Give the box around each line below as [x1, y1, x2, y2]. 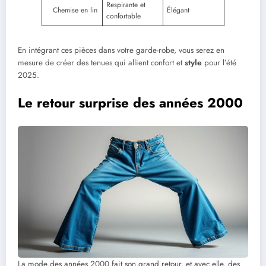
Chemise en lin [53, 5, 97, 16]
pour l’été [202, 57, 236, 69]
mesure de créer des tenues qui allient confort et [18, 57, 185, 69]
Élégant [167, 5, 189, 16]
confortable [106, 11, 141, 22]
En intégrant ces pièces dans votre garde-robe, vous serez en [18, 45, 224, 56]
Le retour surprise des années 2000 [18, 93, 243, 112]
